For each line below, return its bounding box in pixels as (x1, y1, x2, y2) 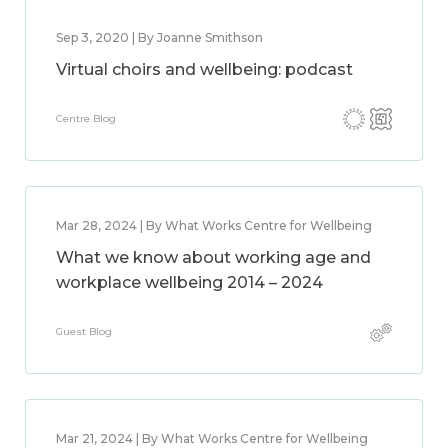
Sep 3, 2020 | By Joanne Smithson (56, 30, 263, 45)
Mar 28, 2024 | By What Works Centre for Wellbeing (56, 218, 372, 233)
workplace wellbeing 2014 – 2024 (56, 273, 323, 292)
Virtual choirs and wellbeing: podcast (56, 60, 353, 79)
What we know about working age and (56, 248, 371, 267)
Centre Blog (56, 112, 116, 125)
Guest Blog (56, 325, 112, 338)
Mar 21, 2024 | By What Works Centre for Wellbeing (56, 431, 368, 446)
